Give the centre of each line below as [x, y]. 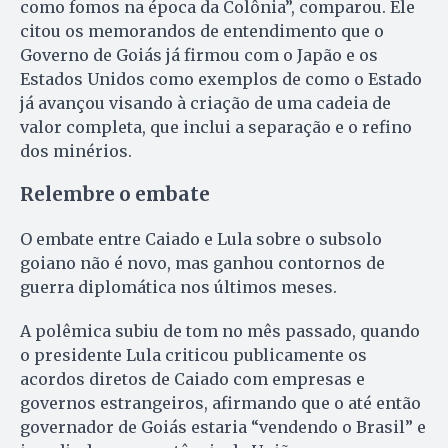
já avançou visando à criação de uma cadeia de [205, 102]
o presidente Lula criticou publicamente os [193, 354]
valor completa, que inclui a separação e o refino [216, 126]
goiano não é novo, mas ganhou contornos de [202, 262]
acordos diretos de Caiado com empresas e [192, 378]
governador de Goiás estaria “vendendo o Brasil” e [223, 426]
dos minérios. [76, 150]
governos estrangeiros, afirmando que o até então [220, 402]
